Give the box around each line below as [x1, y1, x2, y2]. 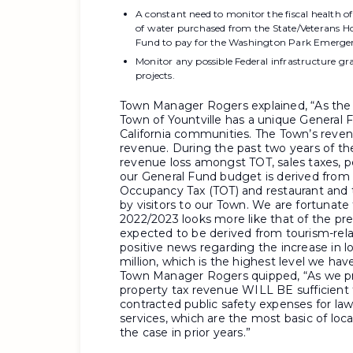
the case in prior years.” [120, 325, 251, 340]
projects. [136, 69, 175, 81]
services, [120, 311, 168, 325]
